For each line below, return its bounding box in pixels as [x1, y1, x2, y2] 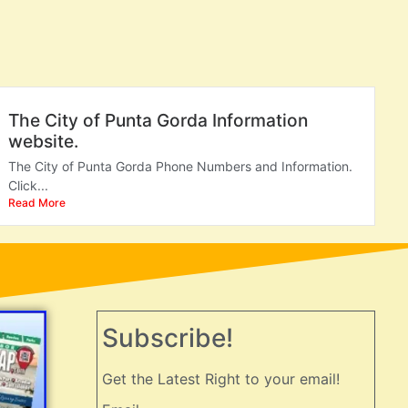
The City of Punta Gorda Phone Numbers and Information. [8, 158, 353, 174]
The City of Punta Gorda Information [8, 108, 309, 131]
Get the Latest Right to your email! [102, 369, 340, 388]
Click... [8, 177, 49, 193]
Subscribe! [102, 321, 233, 353]
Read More [8, 195, 66, 209]
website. [8, 129, 79, 152]
